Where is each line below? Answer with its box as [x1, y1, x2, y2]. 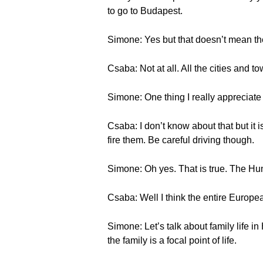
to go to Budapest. [107, 6, 183, 16]
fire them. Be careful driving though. [107, 135, 254, 145]
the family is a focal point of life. [107, 235, 237, 245]
